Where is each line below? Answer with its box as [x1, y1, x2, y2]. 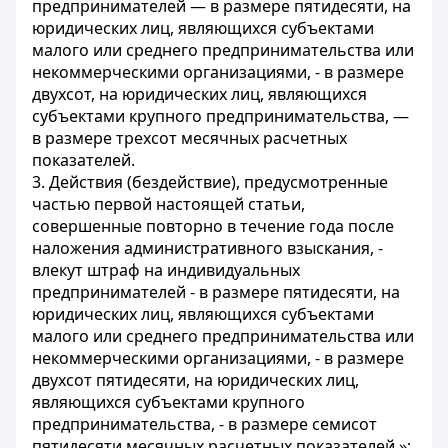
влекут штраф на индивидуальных [32, 259, 300, 281]
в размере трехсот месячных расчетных [32, 127, 347, 149]
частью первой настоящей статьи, [32, 193, 305, 215]
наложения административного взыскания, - [32, 237, 383, 259]
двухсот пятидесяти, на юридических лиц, [32, 369, 359, 391]
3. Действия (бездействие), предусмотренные [32, 171, 388, 193]
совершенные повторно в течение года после [32, 215, 394, 237]
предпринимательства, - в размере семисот [32, 413, 377, 435]
